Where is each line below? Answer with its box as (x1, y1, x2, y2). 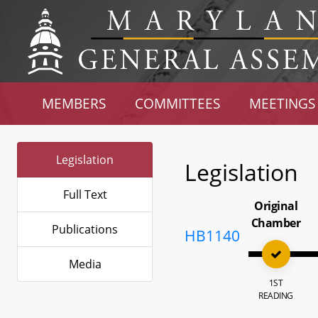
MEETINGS (248, 94, 315, 112)
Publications (52, 221, 118, 237)
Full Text (62, 187, 107, 202)
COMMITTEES (135, 94, 221, 112)
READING (258, 290, 293, 302)
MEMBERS (42, 94, 106, 112)
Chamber (251, 215, 301, 231)
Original (254, 198, 298, 214)
